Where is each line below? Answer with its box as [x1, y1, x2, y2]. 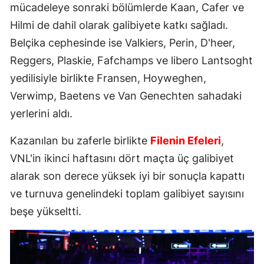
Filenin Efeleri [150, 134, 221, 147]
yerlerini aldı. [10, 107, 72, 120]
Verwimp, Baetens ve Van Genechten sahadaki [10, 90, 242, 103]
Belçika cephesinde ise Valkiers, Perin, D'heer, [10, 37, 235, 49]
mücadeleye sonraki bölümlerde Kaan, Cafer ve [10, 1, 244, 14]
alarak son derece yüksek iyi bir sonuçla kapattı [10, 170, 245, 183]
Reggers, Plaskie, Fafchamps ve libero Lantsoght [10, 54, 253, 67]
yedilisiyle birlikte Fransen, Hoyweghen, [10, 72, 206, 85]
